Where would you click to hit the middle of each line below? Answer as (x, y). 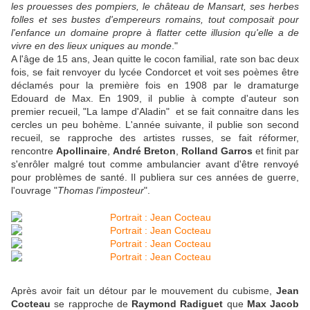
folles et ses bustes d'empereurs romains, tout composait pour (155, 20)
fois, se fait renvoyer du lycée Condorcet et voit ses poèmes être (155, 72)
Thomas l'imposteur (101, 191)
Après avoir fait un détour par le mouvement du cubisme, (144, 291)
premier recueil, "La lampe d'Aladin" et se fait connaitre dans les (155, 112)
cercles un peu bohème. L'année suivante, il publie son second (155, 125)
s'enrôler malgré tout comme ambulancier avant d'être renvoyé (155, 164)
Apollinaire (82, 151)
